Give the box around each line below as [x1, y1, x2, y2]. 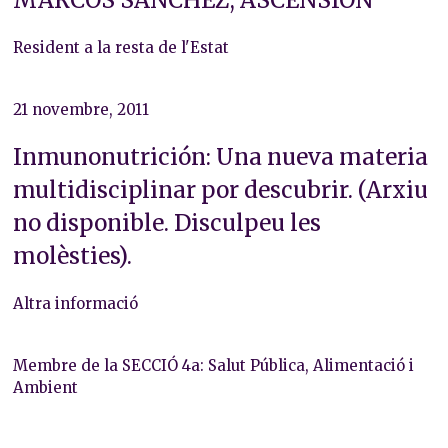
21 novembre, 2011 [12, 99, 149, 119]
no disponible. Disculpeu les [12, 208, 321, 237]
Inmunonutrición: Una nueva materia [12, 142, 428, 171]
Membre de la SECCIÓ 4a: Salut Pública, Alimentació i [12, 355, 414, 375]
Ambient [12, 377, 78, 397]
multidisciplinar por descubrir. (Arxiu [12, 175, 428, 204]
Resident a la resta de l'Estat [12, 37, 229, 57]
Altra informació [12, 293, 138, 313]
